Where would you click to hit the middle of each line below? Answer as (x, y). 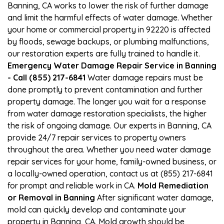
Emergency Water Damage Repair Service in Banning (112, 65)
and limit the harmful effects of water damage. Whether (110, 17)
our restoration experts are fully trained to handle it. (104, 53)
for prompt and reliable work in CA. (72, 185)
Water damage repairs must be (144, 77)
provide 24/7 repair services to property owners (97, 137)
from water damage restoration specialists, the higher (107, 113)
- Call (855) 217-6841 (46, 77)
